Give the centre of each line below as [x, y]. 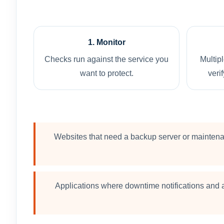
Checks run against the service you [106, 59]
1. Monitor [106, 42]
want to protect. [106, 73]
